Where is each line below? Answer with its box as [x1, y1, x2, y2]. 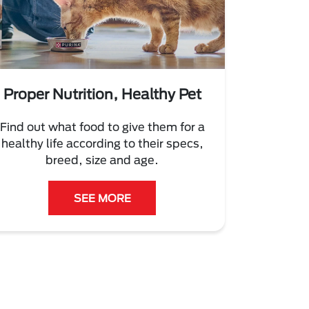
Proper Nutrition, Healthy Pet [3, 86, 201, 103]
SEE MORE [73, 192, 131, 205]
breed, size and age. [46, 153, 159, 167]
